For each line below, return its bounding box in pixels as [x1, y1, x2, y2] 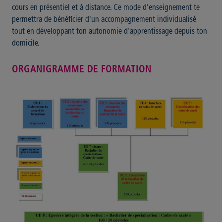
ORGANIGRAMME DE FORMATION [12, 65, 152, 75]
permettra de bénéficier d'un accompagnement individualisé [12, 16, 196, 24]
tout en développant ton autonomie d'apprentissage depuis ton [12, 28, 207, 36]
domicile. [12, 40, 40, 48]
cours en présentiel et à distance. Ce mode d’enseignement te [12, 4, 200, 12]
